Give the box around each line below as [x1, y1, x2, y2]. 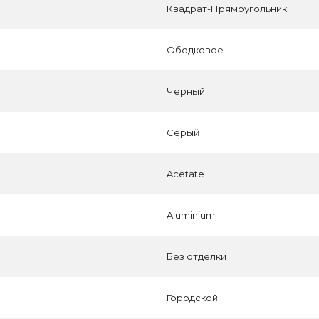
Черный [167, 85, 205, 97]
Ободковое [167, 44, 224, 56]
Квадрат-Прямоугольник [167, 3, 287, 14]
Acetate [167, 168, 204, 179]
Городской [167, 292, 218, 303]
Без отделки [167, 251, 226, 262]
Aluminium [167, 209, 215, 221]
